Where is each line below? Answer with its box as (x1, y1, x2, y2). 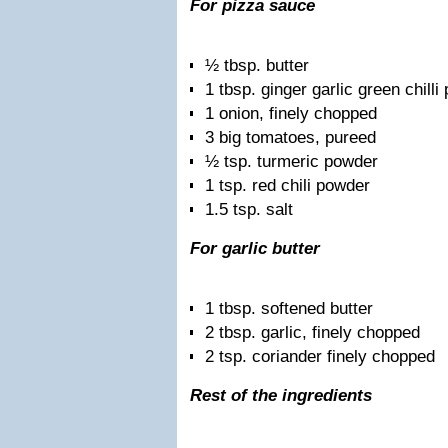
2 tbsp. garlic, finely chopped (205, 323, 420, 342)
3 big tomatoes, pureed (205, 128, 376, 147)
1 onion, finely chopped (205, 104, 377, 123)
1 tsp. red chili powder (205, 176, 370, 195)
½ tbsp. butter (205, 56, 309, 75)
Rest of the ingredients (190, 386, 372, 405)
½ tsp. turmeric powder (205, 152, 378, 171)
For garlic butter (190, 239, 320, 258)
